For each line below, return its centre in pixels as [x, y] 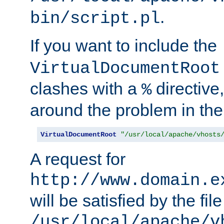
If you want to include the [126, 46]
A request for [78, 159]
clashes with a [86, 89]
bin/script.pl [95, 19]
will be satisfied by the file [126, 201]
